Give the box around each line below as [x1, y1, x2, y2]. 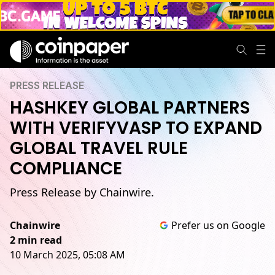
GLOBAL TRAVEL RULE [10, 136, 188, 160]
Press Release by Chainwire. [10, 185, 154, 199]
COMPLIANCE [10, 157, 122, 180]
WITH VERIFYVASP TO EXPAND [10, 116, 262, 140]
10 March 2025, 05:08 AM [10, 248, 125, 261]
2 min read [10, 233, 62, 247]
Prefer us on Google [171, 219, 265, 232]
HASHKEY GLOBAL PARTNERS [10, 96, 250, 120]
